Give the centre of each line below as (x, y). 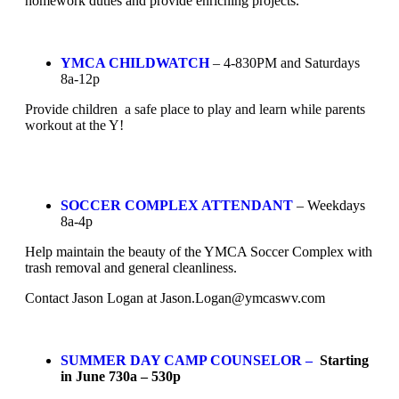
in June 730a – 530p (121, 376)
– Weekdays (329, 205)
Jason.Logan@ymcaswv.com (243, 297)
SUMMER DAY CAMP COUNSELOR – (187, 360)
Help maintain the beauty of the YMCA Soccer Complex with (199, 251)
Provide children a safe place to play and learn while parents (195, 109)
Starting (341, 360)
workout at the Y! (74, 125)
